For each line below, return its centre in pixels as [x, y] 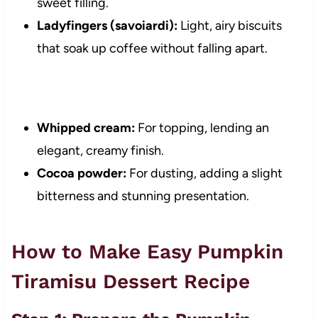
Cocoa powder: [81, 174]
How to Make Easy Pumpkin [147, 252]
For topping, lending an [202, 128]
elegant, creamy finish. [100, 151]
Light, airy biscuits [229, 26]
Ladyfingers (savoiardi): [107, 26]
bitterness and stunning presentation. [143, 196]
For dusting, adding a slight [204, 174]
